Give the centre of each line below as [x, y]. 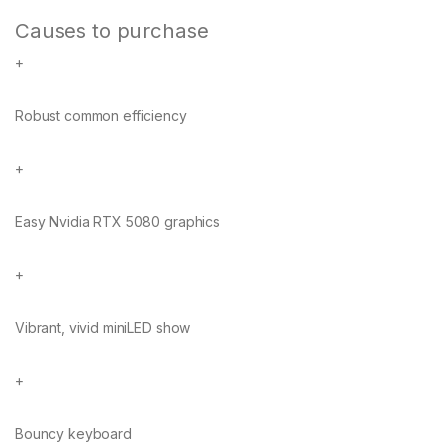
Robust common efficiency [101, 115]
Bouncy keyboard [73, 433]
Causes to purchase [112, 30]
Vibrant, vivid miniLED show [103, 327]
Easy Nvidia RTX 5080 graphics [117, 221]
